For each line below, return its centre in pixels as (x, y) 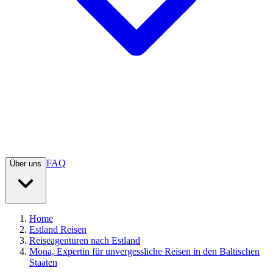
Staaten (43, 263)
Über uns (26, 164)
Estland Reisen (58, 230)
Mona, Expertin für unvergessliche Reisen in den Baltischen (144, 252)
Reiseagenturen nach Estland (85, 241)
